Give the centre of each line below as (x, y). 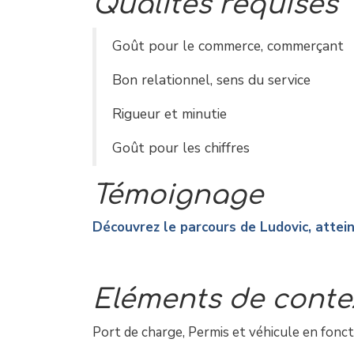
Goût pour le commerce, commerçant (228, 45)
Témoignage (178, 195)
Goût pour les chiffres (181, 147)
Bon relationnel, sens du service (211, 79)
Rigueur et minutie (169, 113)
